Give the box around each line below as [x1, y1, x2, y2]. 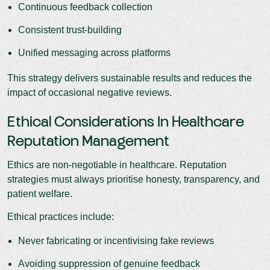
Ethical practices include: [7, 211, 114, 222]
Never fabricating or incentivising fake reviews [18, 235, 214, 246]
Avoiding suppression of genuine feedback [18, 258, 200, 269]
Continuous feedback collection [18, 1, 152, 12]
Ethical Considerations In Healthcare [7, 114, 244, 131]
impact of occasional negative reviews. [7, 87, 172, 98]
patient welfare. [7, 188, 72, 199]
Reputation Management [7, 133, 169, 150]
